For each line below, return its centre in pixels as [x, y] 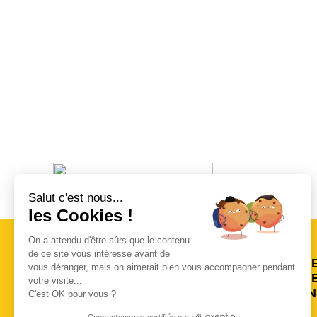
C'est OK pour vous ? [72, 294]
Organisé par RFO [87, 198]
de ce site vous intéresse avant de [99, 253]
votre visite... [55, 280]
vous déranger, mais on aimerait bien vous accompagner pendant [162, 267]
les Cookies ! [81, 215]
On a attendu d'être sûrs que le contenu [109, 240]
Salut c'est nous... [76, 197]
